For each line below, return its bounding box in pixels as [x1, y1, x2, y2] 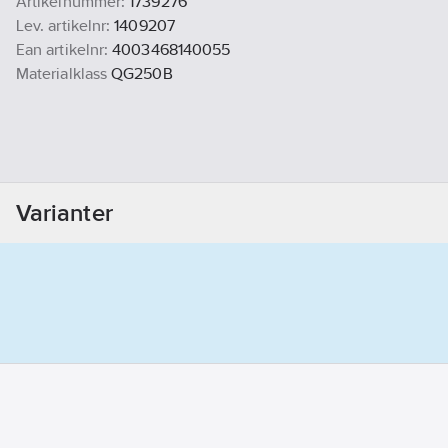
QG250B [111, 64, 173, 84]
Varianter [16, 199, 113, 227]
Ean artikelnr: [16, 40, 109, 60]
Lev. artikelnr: [16, 16, 111, 36]
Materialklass [16, 64, 108, 84]
